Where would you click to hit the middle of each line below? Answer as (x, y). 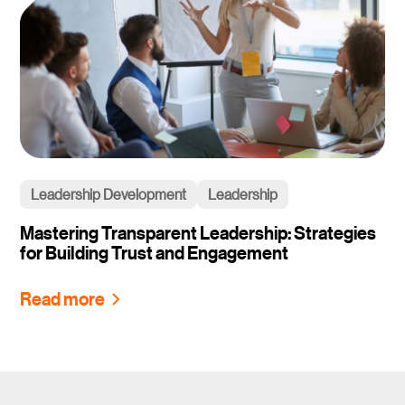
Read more (63, 299)
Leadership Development (109, 194)
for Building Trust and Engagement (155, 253)
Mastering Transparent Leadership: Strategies (198, 233)
